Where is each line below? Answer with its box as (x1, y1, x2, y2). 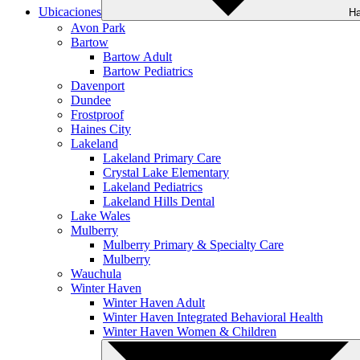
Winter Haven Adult (103, 295, 205, 309)
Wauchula (71, 266, 121, 280)
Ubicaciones (39, 4, 101, 18)
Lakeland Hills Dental (103, 194, 215, 208)
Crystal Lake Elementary (103, 165, 229, 179)
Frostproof (71, 107, 124, 121)
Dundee (71, 92, 111, 107)
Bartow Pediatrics (103, 63, 193, 78)
